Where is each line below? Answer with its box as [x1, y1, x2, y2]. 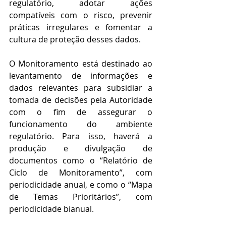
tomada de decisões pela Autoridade [9, 94, 152, 106]
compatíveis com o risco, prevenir [9, 10, 152, 21]
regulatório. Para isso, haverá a [9, 131, 152, 142]
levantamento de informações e [9, 70, 152, 82]
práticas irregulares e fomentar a [9, 22, 152, 33]
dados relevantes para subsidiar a [9, 82, 152, 94]
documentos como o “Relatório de [9, 155, 152, 166]
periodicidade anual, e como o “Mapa [9, 179, 152, 191]
